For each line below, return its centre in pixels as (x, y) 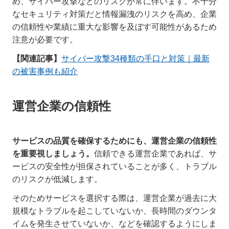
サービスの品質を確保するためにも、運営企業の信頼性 (114, 141)
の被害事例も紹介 (45, 72)
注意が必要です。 (45, 40)
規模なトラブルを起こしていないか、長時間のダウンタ (114, 211)
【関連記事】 (37, 59)
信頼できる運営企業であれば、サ (155, 154)
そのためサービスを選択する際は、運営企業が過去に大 (114, 198)
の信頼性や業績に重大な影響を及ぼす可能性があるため (114, 27)
